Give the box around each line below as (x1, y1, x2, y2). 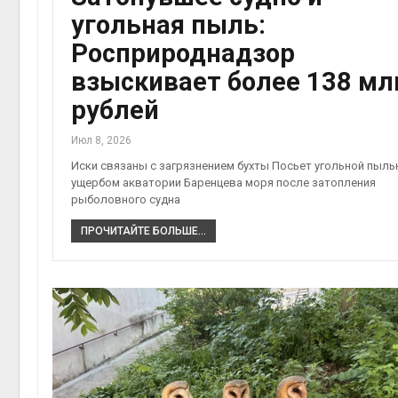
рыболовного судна (71, 192, 180, 206)
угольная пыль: (71, 9, 266, 40)
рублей (71, 94, 159, 125)
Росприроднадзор (71, 37, 295, 68)
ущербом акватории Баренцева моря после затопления (71, 175, 376, 189)
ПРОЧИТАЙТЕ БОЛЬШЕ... (81, 224, 206, 237)
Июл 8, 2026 (71, 133, 131, 147)
